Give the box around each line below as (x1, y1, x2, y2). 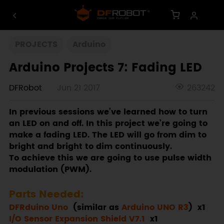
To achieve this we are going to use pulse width (8, 152, 211, 165)
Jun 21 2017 (56, 82, 100, 95)
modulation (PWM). (8, 163, 91, 176)
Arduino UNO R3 (121, 201, 188, 214)
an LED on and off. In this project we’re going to (8, 117, 207, 130)
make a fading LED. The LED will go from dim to (8, 129, 206, 142)
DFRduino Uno (8, 201, 68, 214)
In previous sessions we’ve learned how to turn (8, 106, 207, 119)
